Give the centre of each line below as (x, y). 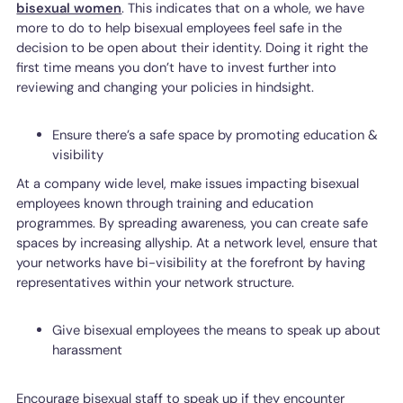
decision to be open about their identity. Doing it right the (193, 47)
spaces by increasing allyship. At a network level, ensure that (197, 242)
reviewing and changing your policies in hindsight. (166, 87)
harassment (88, 350)
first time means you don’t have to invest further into (177, 67)
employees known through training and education (165, 203)
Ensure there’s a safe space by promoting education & (215, 134)
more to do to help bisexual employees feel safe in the (179, 27)
